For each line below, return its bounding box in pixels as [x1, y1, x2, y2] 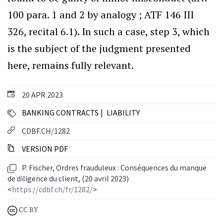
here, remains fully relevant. [7, 58, 134, 72]
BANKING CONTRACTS [22, 108, 99, 117]
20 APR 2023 [20, 90, 63, 100]
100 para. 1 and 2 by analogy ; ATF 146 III [7, 8, 194, 21]
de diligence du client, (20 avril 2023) [7, 173, 129, 184]
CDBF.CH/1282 [22, 126, 70, 136]
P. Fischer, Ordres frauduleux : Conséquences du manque [20, 163, 207, 173]
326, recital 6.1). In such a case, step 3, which [7, 25, 210, 38]
